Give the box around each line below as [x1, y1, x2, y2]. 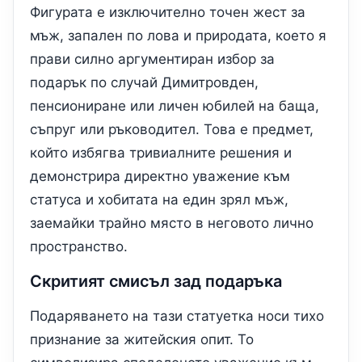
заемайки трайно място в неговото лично [30, 215, 314, 232]
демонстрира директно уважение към [30, 168, 290, 185]
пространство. [30, 238, 128, 255]
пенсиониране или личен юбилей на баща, [30, 98, 319, 115]
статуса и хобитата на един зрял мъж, [30, 192, 288, 208]
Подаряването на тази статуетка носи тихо [30, 308, 324, 325]
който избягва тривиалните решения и [30, 145, 292, 162]
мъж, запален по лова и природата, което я [30, 27, 326, 44]
